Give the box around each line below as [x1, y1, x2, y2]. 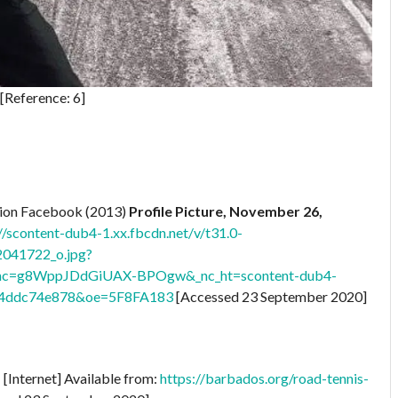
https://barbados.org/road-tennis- [160, 370, 369, 387]
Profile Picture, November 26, [129, 203, 322, 220]
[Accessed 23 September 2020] [173, 288, 367, 306]
